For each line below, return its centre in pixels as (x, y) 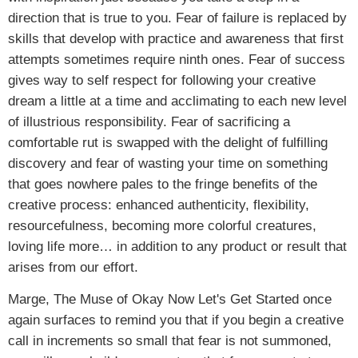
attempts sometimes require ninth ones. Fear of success (177, 59)
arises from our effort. (73, 267)
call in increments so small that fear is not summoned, (170, 340)
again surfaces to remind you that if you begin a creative (176, 320)
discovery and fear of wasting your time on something (168, 163)
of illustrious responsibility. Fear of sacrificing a (149, 121)
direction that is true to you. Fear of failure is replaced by (177, 18)
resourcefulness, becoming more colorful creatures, (162, 225)
